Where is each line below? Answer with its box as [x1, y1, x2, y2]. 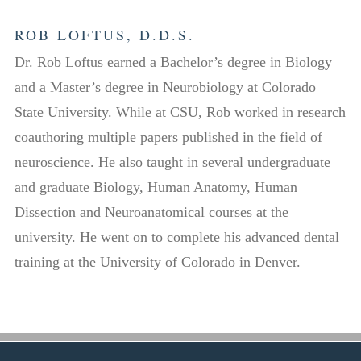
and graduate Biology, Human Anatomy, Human [14, 178, 297, 195]
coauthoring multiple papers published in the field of [14, 128, 322, 145]
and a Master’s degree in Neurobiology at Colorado [14, 78, 316, 95]
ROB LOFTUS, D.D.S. [14, 24, 195, 44]
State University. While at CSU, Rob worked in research [14, 103, 346, 120]
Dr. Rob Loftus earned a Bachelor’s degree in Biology [14, 53, 332, 70]
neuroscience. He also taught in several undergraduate [14, 153, 330, 170]
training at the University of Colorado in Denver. [14, 253, 301, 270]
